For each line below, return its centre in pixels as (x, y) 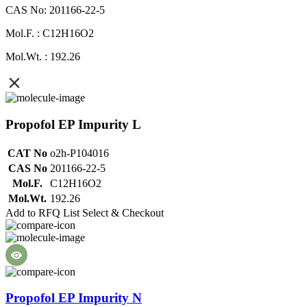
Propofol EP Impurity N (74, 298)
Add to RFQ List (42, 212)
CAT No (27, 153)
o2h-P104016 (79, 153)
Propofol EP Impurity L (73, 125)
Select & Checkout (123, 212)
